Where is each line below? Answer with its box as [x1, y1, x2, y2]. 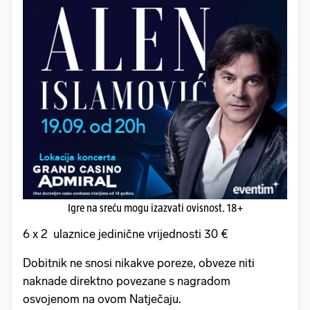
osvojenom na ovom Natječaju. [23, 291, 185, 306]
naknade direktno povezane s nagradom [23, 273, 230, 288]
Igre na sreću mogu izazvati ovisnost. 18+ [67, 201, 243, 214]
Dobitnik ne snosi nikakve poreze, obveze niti [23, 255, 255, 270]
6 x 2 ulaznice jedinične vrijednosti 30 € [23, 226, 228, 241]
